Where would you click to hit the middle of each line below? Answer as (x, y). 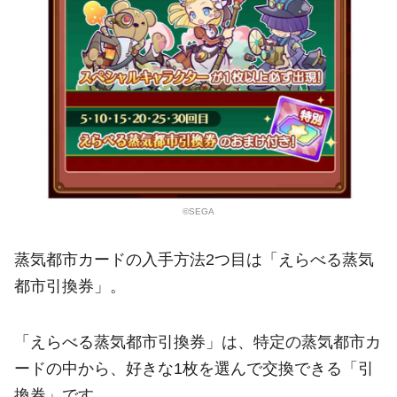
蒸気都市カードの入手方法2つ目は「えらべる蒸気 (194, 260)
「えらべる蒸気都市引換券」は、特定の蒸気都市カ (198, 342)
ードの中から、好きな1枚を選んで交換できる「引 (194, 368)
